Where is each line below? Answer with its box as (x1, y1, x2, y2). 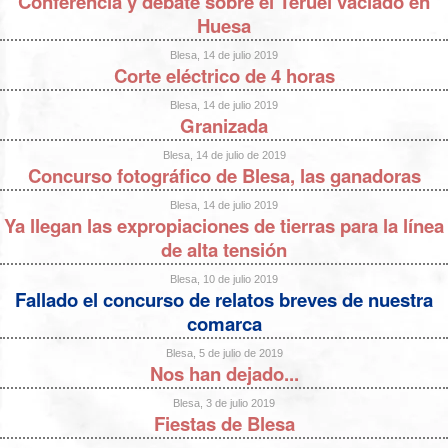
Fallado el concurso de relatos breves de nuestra (15, 285, 433, 313)
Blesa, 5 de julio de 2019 (165, 346, 283, 359)
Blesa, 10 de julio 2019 (170, 272, 278, 285)
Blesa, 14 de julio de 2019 (162, 148, 286, 161)
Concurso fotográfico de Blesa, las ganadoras (27, 161, 421, 189)
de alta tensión (161, 235, 287, 263)
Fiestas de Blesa (153, 409, 295, 437)
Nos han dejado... (149, 359, 299, 387)
